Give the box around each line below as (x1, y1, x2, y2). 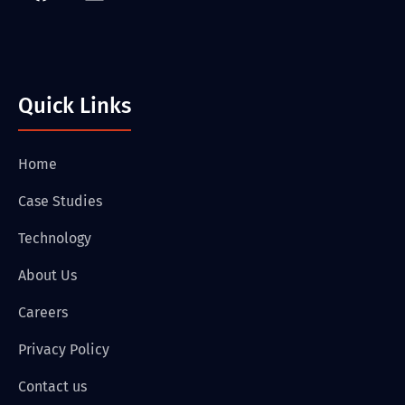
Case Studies (18, 192, 102, 210)
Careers (18, 303, 68, 321)
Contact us (18, 377, 87, 395)
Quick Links (18, 92, 131, 118)
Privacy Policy (18, 340, 109, 358)
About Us (18, 266, 77, 284)
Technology (18, 229, 91, 247)
